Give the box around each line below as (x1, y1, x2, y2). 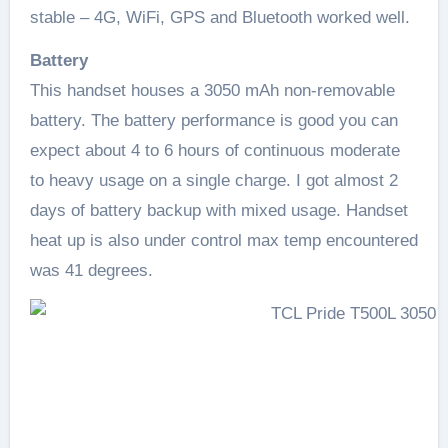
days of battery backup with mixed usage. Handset (29, 200, 408, 220)
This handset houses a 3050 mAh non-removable (29, 80, 395, 100)
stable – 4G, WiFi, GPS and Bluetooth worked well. (29, 7, 410, 27)
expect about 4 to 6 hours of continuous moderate (29, 140, 400, 160)
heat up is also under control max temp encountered (29, 230, 418, 250)
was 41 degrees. (29, 260, 153, 280)
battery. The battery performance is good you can (29, 110, 398, 130)
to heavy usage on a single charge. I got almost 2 (29, 170, 398, 190)
